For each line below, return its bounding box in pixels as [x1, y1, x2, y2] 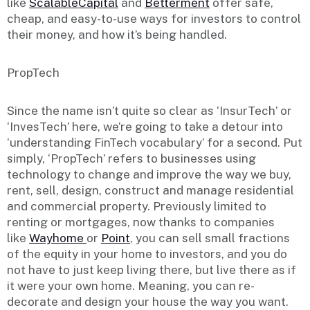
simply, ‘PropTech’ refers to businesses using [7, 151, 256, 165]
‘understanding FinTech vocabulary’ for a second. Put [7, 135, 302, 149]
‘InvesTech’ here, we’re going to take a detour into [7, 119, 283, 134]
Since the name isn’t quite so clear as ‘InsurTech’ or [7, 103, 292, 118]
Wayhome [29, 230, 86, 245]
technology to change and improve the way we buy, [7, 167, 291, 181]
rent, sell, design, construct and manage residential [7, 183, 294, 197]
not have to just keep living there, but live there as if [7, 262, 296, 277]
